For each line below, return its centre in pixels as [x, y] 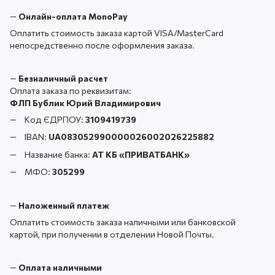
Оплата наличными [60, 268]
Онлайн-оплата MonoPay [73, 16]
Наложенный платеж [64, 206]
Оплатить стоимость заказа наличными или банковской [123, 222]
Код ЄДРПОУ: [55, 119]
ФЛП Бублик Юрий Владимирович [85, 103]
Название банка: [58, 154]
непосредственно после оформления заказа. [102, 45]
